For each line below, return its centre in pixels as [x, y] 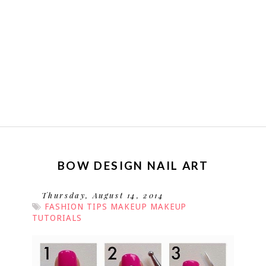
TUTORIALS [57, 218]
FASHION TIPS [76, 207]
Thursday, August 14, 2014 [103, 195]
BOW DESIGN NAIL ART [133, 166]
